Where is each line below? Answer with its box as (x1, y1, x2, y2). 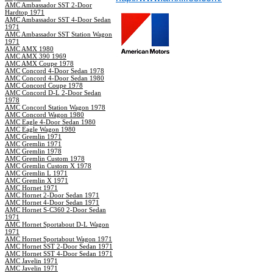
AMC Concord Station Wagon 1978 (5, 104, 105, 111)
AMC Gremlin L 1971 (5, 169, 68, 177)
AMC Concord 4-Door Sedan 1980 (5, 74, 104, 82)
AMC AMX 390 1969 (5, 52, 66, 60)
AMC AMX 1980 (5, 45, 54, 52)
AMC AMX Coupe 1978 (5, 60, 74, 67)
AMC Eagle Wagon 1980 (5, 126, 76, 133)
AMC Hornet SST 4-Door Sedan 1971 (5, 250, 113, 257)
